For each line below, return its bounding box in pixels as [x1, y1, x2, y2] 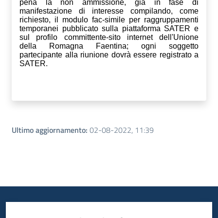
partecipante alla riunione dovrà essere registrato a [19, 50, 199, 59]
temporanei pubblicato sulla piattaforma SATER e [19, 24, 199, 33]
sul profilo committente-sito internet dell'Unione [19, 33, 199, 41]
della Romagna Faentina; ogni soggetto [19, 41, 199, 50]
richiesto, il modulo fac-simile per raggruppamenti [19, 15, 199, 24]
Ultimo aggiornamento [12, 124, 86, 136]
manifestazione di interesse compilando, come [19, 6, 199, 15]
